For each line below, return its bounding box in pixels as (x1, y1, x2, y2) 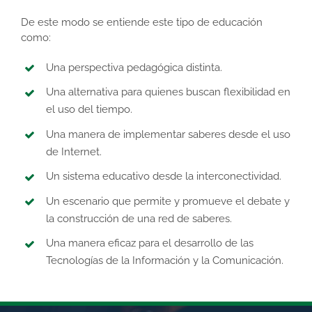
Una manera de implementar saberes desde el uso (46, 127, 290, 141)
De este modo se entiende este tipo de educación (21, 15, 263, 29)
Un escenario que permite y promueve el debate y (46, 194, 290, 208)
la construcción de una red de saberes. (46, 212, 232, 225)
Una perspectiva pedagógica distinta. (46, 61, 222, 74)
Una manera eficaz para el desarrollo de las (46, 237, 253, 250)
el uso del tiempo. (46, 103, 132, 116)
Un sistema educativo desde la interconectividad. (46, 170, 281, 183)
